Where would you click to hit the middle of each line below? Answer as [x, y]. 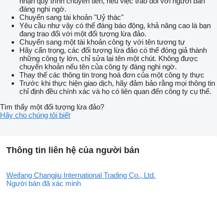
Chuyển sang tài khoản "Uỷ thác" [71, 17]
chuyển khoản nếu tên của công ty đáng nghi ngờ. [98, 67]
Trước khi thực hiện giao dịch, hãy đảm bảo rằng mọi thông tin [117, 83]
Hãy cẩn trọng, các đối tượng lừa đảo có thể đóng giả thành [113, 50]
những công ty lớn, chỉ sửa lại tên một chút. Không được [109, 59]
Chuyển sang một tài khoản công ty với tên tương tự [102, 42]
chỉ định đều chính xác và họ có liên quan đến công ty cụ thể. [115, 92]
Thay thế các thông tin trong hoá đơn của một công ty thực [112, 75]
